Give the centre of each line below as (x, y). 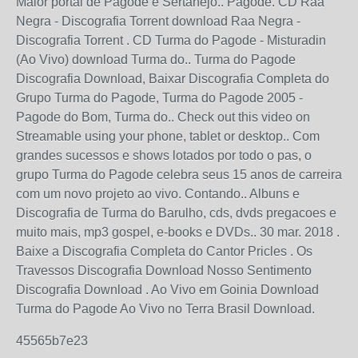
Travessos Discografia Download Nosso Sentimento (164, 271)
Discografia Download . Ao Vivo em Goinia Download (167, 290)
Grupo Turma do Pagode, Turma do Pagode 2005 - (159, 98)
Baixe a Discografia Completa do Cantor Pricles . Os (164, 252)
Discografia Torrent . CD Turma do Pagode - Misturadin (171, 41)
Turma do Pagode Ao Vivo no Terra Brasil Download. (165, 309)
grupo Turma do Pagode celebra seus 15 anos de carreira (179, 175)
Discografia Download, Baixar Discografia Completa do (173, 79)
